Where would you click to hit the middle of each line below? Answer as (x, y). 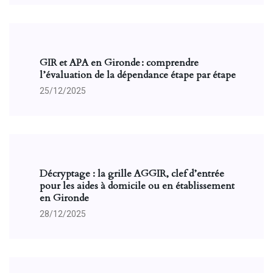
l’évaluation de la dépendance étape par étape (138, 75)
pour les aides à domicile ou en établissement (137, 186)
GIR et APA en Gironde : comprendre (119, 63)
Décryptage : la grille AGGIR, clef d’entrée (132, 174)
